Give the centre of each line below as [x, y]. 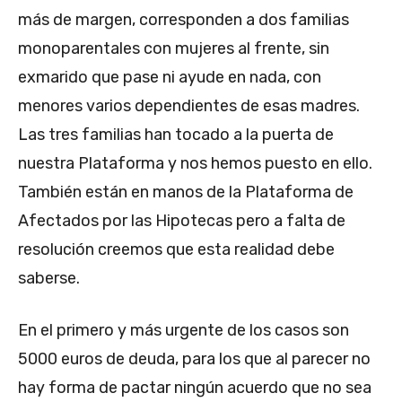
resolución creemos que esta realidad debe [176, 249]
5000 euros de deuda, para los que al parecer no [194, 358]
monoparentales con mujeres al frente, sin [174, 48]
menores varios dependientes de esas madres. [189, 105]
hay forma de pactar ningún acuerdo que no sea [195, 387]
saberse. [49, 278]
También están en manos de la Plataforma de [186, 192]
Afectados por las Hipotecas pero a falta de [182, 220]
